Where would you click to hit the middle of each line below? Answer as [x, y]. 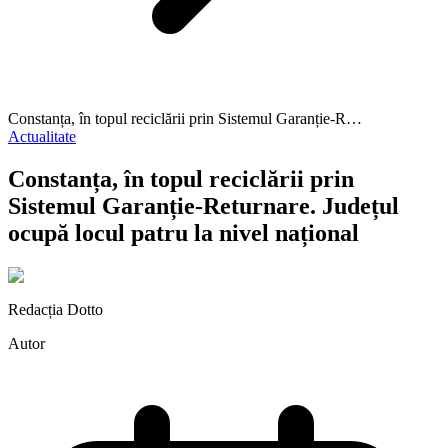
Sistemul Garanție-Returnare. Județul [203, 205]
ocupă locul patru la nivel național [183, 232]
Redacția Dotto [55, 309]
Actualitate [42, 136]
